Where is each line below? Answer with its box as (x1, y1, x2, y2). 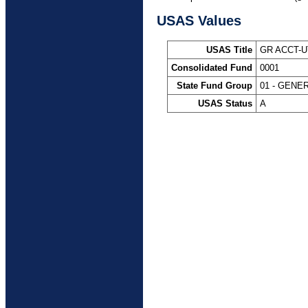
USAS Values (157, 13, 241, 29)
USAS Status (198, 98, 252, 109)
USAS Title (206, 44, 252, 55)
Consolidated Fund (171, 62, 252, 73)
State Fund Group (177, 80, 252, 91)
